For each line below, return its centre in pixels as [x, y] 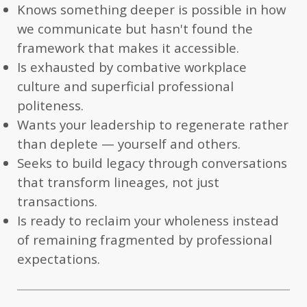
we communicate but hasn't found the [135, 28]
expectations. [59, 258]
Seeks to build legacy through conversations [152, 162]
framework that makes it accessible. [128, 47]
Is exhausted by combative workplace [132, 66]
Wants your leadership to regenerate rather [153, 124]
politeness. [50, 105]
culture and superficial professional [125, 86]
